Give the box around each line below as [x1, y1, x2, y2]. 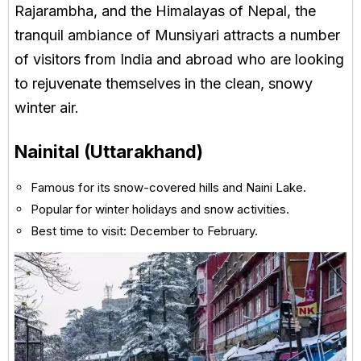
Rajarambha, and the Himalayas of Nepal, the [15, 2, 316, 19]
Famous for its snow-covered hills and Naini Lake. [31, 179, 306, 195]
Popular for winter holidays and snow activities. [31, 201, 289, 217]
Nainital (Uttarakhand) [15, 140, 203, 162]
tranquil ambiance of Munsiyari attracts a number [15, 26, 340, 44]
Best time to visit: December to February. [31, 222, 258, 239]
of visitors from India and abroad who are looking [15, 50, 344, 68]
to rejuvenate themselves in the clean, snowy [15, 74, 313, 92]
